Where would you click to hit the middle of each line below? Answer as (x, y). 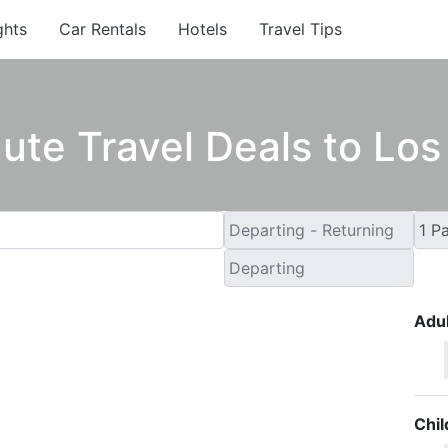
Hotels (202, 28)
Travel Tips (300, 28)
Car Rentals (102, 28)
